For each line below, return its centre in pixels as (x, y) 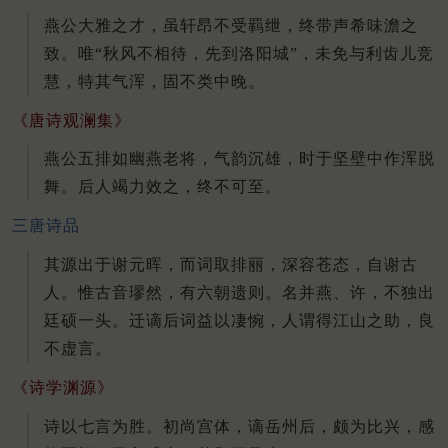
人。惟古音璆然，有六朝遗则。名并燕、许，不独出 (239, 293)
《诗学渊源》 (63, 387)
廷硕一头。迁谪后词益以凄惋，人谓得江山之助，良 (239, 321)
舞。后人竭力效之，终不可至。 (163, 187)
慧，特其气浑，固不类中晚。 (154, 81)
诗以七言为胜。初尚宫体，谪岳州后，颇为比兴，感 (239, 426)
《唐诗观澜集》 (71, 120)
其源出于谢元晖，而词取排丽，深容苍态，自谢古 (231, 265)
